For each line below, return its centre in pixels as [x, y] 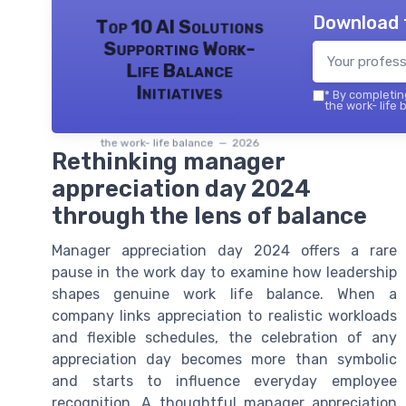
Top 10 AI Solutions [179, 27]
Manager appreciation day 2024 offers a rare [224, 251]
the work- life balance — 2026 [179, 143]
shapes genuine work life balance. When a [224, 295]
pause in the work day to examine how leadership [224, 273]
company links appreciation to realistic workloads [224, 316]
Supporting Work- [179, 48]
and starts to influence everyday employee [224, 382]
